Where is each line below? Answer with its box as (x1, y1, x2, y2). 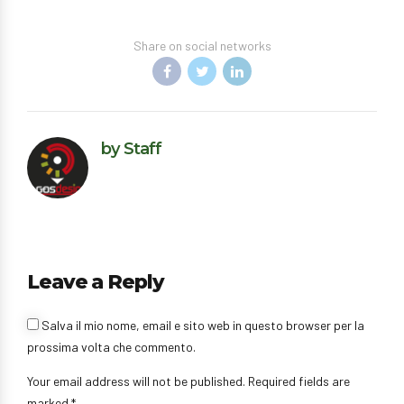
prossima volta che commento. (27, 338, 196, 354)
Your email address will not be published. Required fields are (27, 372, 350, 389)
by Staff (100, 138, 162, 160)
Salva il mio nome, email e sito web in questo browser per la (41, 317, 364, 333)
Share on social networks (133, 38, 271, 54)
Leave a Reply (27, 270, 164, 294)
